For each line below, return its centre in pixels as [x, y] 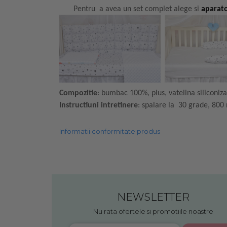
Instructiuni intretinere [99, 105]
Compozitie [78, 93]
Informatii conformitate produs [110, 131]
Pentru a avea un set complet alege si [130, 9]
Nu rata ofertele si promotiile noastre [153, 211]
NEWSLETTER [153, 197]
